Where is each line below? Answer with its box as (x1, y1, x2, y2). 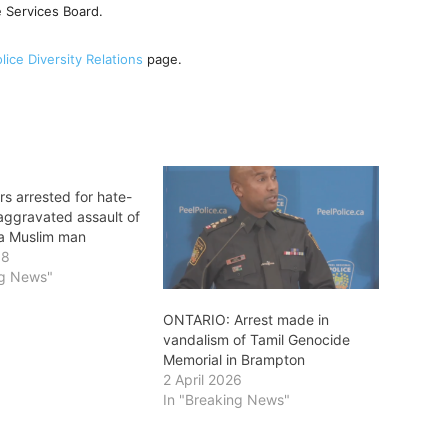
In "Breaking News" (162, 391, 290, 409)
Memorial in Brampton (162, 351, 305, 369)
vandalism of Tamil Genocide (162, 331, 350, 349)
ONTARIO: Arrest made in (162, 311, 329, 329)
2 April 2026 (162, 371, 242, 389)
